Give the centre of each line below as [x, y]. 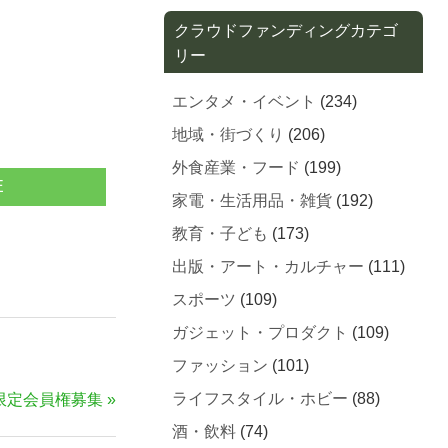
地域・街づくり [228, 134]
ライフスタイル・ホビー [260, 398]
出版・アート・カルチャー [268, 266]
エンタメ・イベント [244, 101]
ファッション [220, 365]
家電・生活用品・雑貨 [252, 200]
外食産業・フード [236, 167]
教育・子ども [220, 233]
